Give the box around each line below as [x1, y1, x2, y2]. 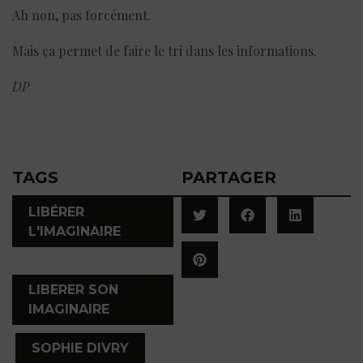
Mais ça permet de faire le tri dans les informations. [12, 41, 317, 59]
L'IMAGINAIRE [28, 223, 121, 239]
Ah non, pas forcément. [12, 6, 151, 23]
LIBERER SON [28, 281, 118, 297]
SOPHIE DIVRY [32, 340, 129, 356]
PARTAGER [181, 167, 276, 187]
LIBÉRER [28, 203, 84, 220]
